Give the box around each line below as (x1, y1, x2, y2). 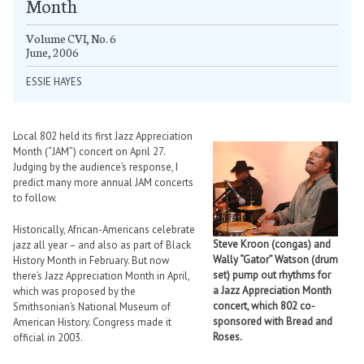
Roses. (213, 330, 242, 344)
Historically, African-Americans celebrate (13, 222, 195, 236)
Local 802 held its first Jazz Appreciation (13, 129, 193, 144)
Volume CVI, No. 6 (26, 30, 116, 47)
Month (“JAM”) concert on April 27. (13, 145, 165, 159)
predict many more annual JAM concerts (13, 175, 193, 190)
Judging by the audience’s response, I (13, 160, 178, 175)
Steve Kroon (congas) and (213, 237, 331, 252)
